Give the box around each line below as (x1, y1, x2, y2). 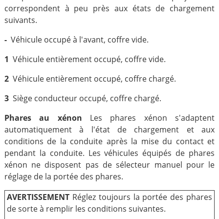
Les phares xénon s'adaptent (90, 112, 215, 123)
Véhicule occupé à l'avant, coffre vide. (6, 34, 149, 45)
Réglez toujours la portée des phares (72, 192, 213, 202)
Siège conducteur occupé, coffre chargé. (10, 93, 161, 104)
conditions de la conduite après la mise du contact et (4, 136, 215, 147)
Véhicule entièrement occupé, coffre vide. (8, 54, 166, 65)
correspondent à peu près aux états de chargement (4, 3, 215, 14)
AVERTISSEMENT (6, 192, 72, 202)
